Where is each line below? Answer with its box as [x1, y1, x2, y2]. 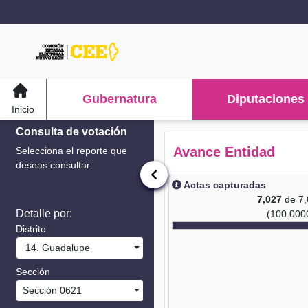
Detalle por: [16, 208, 72, 219]
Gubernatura [82, 92, 157, 106]
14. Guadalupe [20, 242, 90, 253]
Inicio [12, 103, 35, 115]
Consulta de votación [16, 126, 127, 137]
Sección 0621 [20, 285, 82, 296]
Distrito [16, 223, 46, 234]
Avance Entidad [173, 144, 275, 159]
